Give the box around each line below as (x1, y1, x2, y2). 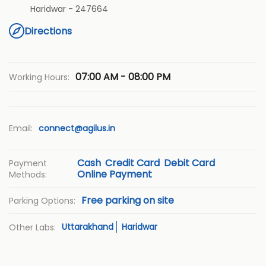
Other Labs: (9, 221, 56, 234)
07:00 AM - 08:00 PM (75, 70, 170, 84)
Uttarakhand (62, 221, 113, 233)
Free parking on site (81, 194, 174, 208)
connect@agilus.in (39, 122, 115, 135)
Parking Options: (9, 195, 75, 207)
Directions (24, 24, 72, 38)
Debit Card (164, 156, 216, 170)
